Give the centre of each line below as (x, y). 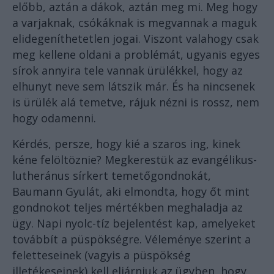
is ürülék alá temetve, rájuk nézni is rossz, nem (136, 102)
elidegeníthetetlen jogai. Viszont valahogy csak (135, 38)
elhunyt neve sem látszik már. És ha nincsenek (134, 86)
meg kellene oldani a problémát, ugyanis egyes (136, 54)
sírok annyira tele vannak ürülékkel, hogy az (128, 70)
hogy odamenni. (54, 118)
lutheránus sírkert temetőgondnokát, (112, 175)
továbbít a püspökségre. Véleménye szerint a (131, 239)
